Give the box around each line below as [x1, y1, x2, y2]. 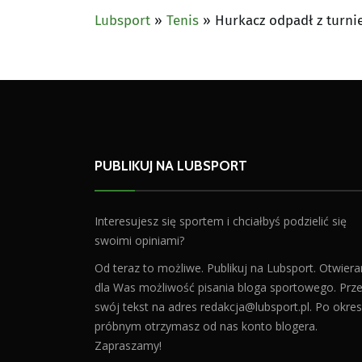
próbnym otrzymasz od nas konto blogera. [95, 318, 318, 334]
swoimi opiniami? [95, 232, 184, 248]
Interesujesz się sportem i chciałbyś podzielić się [95, 213, 347, 229]
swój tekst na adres [95, 298, 200, 314]
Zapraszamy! [95, 337, 162, 353]
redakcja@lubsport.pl [200, 298, 309, 314]
